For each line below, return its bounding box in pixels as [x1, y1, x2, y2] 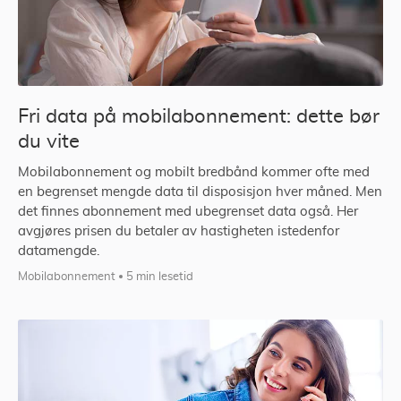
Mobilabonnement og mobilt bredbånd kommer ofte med [18, 166, 370, 180]
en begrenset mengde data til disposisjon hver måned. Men [18, 185, 382, 200]
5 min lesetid [126, 271, 193, 284]
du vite [18, 132, 80, 152]
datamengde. [18, 244, 99, 259]
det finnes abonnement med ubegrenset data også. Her [18, 205, 358, 219]
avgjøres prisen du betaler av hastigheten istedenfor [18, 225, 339, 239]
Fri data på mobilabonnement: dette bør [18, 107, 380, 127]
